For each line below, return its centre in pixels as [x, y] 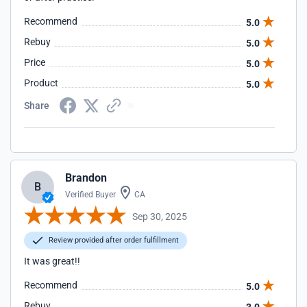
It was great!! [52, 261]
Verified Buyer [90, 195]
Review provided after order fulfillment [113, 240]
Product [41, 83]
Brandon [86, 178]
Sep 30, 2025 [160, 216]
